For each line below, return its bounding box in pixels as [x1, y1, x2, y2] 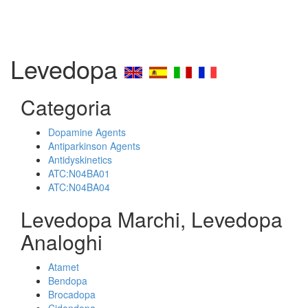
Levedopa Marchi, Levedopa [21, 204, 283, 234]
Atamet [48, 260, 79, 274]
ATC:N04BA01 [48, 166, 110, 180]
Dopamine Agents [48, 125, 126, 139]
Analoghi [21, 227, 102, 256]
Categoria [21, 92, 111, 122]
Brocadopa [48, 287, 96, 301]
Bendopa [48, 274, 87, 287]
